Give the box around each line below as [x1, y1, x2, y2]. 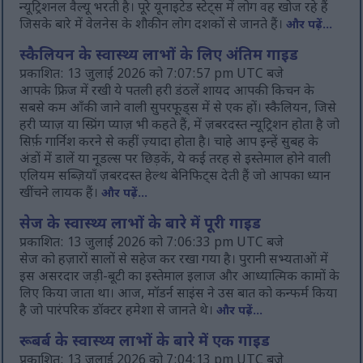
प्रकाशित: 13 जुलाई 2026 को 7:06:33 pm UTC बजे [19, 235, 284, 253]
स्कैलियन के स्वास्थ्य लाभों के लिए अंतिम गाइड [19, 47, 299, 67]
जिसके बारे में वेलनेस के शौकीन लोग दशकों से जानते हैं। [19, 17, 287, 35]
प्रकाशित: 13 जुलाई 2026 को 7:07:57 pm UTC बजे [19, 66, 284, 84]
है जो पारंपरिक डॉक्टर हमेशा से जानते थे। [19, 303, 217, 321]
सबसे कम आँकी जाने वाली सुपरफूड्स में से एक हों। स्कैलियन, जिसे [19, 100, 337, 118]
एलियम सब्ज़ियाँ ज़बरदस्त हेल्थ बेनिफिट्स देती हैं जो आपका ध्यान [19, 169, 331, 186]
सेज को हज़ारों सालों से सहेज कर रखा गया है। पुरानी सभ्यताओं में [19, 252, 329, 270]
